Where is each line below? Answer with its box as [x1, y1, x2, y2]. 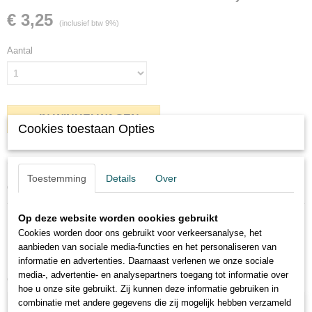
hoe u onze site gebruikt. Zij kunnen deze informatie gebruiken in [18, 283, 279, 294]
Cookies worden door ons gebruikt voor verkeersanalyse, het [18, 228, 262, 238]
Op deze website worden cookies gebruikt [18, 212, 218, 224]
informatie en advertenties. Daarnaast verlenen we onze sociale [18, 256, 274, 266]
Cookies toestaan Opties [18, 122, 155, 136]
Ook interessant [7, 272, 102, 286]
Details [106, 173, 136, 184]
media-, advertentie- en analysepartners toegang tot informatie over [18, 270, 288, 280]
